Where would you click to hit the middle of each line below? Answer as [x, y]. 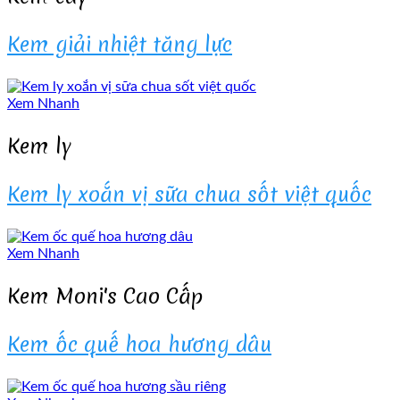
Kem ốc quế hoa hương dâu [139, 345]
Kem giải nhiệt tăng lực [120, 45]
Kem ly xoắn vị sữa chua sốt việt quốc [189, 195]
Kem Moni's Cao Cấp [105, 296]
